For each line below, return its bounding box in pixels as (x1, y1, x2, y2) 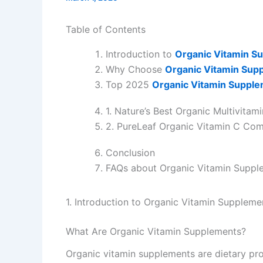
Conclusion (106, 147, 155, 159)
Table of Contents (66, 23, 146, 35)
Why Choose (106, 63, 165, 75)
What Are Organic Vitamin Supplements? (66, 225, 246, 238)
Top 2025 (106, 79, 152, 90)
